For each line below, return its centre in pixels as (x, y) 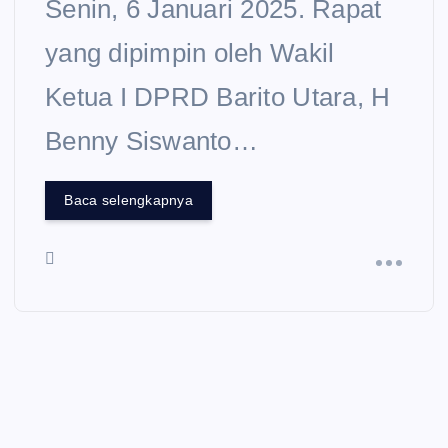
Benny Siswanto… (151, 140)
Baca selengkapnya (128, 200)
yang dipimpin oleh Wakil (190, 52)
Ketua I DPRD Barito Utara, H (218, 96)
